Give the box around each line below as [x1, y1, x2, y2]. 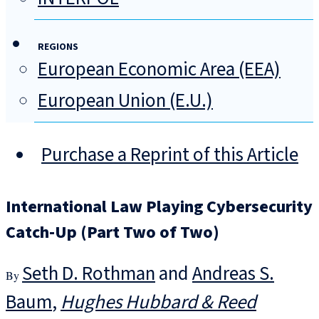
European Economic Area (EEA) [38, 56, 281, 84]
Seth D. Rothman [22, 260, 155, 288]
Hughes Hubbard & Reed [61, 288, 256, 317]
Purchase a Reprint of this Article [41, 141, 298, 169]
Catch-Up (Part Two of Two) [6, 220, 219, 246]
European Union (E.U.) [38, 87, 213, 115]
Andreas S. [192, 260, 274, 288]
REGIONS [38, 40, 78, 55]
